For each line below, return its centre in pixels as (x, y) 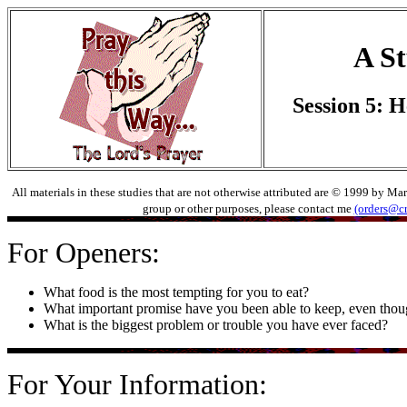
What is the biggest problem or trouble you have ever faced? (216, 325)
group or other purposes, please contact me (248, 208)
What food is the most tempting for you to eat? (176, 292)
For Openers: (84, 253)
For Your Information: (137, 384)
